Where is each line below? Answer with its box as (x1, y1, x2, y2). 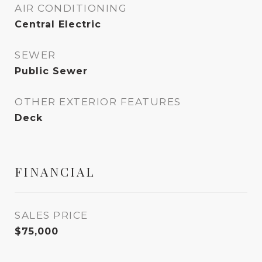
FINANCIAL (15, 163, 95, 180)
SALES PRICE (15, 209, 88, 221)
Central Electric (15, 19, 101, 30)
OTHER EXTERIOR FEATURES (15, 96, 181, 108)
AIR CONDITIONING (15, 2, 127, 14)
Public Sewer (15, 65, 88, 77)
